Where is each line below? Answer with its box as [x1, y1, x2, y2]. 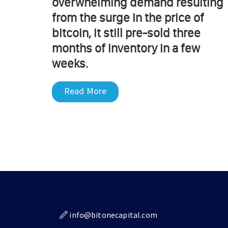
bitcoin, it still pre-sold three [52, 25, 201, 41]
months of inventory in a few [52, 41, 200, 56]
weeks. [52, 56, 88, 71]
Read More [64, 85, 107, 97]
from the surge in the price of [52, 10, 204, 25]
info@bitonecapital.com [69, 210, 157, 220]
